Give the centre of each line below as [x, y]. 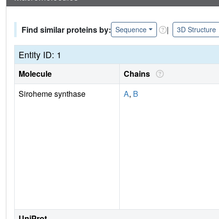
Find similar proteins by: [66, 29]
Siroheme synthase [52, 94]
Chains [139, 74]
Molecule [35, 74]
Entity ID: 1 [40, 55]
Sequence [131, 30]
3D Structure [196, 30]
